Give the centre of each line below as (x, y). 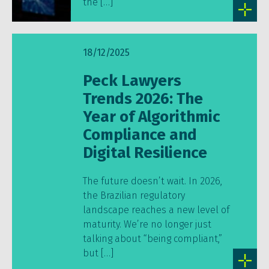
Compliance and (140, 135)
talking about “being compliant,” (152, 239)
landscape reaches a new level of (156, 210)
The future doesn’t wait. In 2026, (152, 181)
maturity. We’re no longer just (147, 224)
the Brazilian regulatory (134, 195)
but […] (98, 253)
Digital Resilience (145, 153)
